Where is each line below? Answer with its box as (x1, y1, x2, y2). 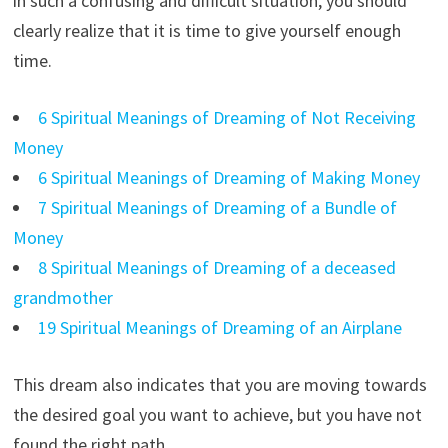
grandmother (12, 285, 113, 309)
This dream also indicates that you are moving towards (12, 372, 427, 396)
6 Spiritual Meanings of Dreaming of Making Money (37, 165, 420, 189)
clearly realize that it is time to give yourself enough (12, 18, 401, 42)
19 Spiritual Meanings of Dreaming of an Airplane (37, 315, 402, 339)
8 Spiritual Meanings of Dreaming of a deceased (37, 255, 396, 279)
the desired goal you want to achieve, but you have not (12, 402, 422, 426)
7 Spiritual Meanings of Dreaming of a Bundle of (37, 195, 397, 219)
